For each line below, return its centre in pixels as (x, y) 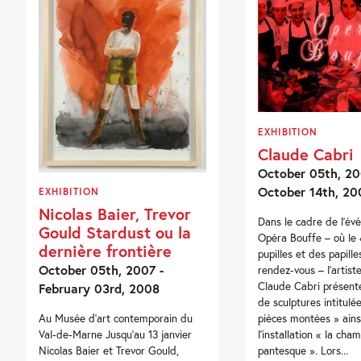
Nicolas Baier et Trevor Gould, (109, 351)
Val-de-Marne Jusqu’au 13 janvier (116, 335)
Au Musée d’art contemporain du (116, 319)
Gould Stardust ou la (115, 232)
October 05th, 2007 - (102, 270)
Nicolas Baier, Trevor (115, 214)
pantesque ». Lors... (303, 351)
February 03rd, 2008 (100, 288)
